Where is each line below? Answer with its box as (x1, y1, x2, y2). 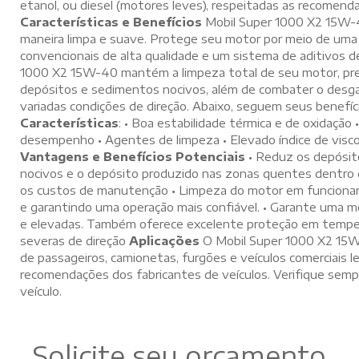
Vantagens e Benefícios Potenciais (20, 149, 245, 163)
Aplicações (129, 233, 200, 248)
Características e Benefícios (20, 14, 202, 29)
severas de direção (20, 233, 129, 248)
